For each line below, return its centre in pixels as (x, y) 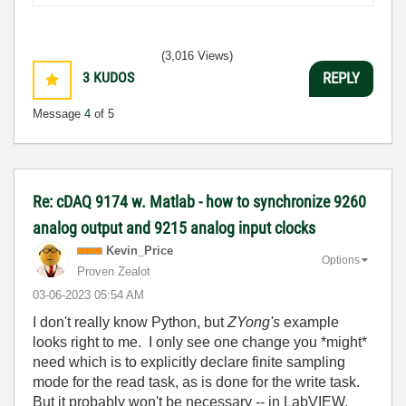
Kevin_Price (140, 250)
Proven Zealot (114, 271)
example (311, 322)
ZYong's (256, 322)
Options (341, 261)
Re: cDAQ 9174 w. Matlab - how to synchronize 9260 (199, 201)
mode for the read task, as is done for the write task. (198, 382)
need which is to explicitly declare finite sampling (189, 362)
